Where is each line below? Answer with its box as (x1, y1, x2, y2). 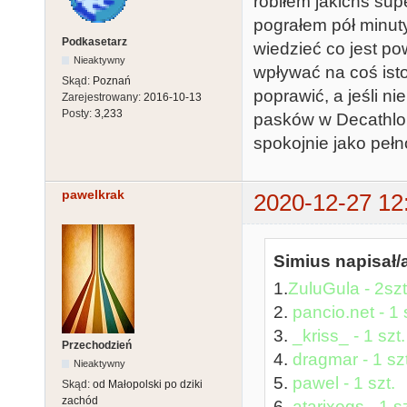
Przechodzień (62, 338, 132, 352)
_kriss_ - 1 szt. (293, 325, 405, 345)
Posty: (62, 106, 94, 120)
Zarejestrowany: (62, 90, 144, 104)
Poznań (93, 74, 131, 87)
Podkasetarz (62, 35, 127, 48)
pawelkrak (62, 187, 124, 203)
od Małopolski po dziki (93, 377, 203, 391)
